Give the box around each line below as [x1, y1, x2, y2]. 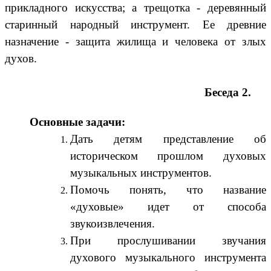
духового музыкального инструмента [70, 251, 266, 264]
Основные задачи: [29, 116, 125, 129]
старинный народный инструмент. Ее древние [5, 18, 266, 31]
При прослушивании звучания [70, 234, 266, 247]
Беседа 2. [204, 85, 252, 99]
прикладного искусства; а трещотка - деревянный [5, 1, 266, 15]
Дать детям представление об [70, 132, 266, 146]
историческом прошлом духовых [70, 149, 266, 163]
